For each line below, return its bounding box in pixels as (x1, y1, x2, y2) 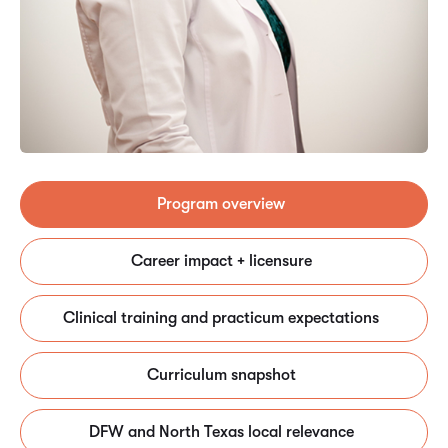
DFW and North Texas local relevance (88, 422, 354, 441)
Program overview (157, 194, 285, 213)
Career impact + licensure (130, 251, 312, 270)
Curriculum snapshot (146, 365, 296, 384)
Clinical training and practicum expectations (63, 308, 379, 327)
